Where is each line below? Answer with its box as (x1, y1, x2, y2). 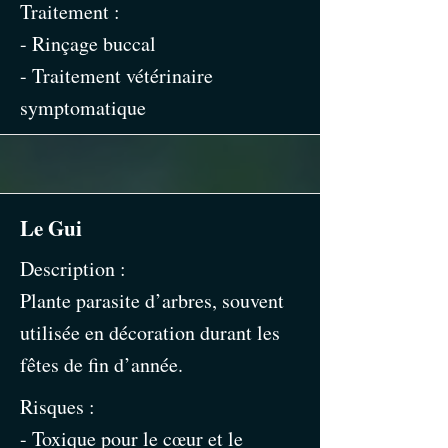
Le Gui (20, 213, 82, 243)
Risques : (20, 393, 95, 420)
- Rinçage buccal (20, 30, 156, 57)
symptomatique (20, 94, 146, 121)
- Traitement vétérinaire (20, 62, 213, 89)
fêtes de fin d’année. (20, 351, 183, 378)
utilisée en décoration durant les (20, 319, 280, 346)
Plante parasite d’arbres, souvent (20, 287, 284, 314)
